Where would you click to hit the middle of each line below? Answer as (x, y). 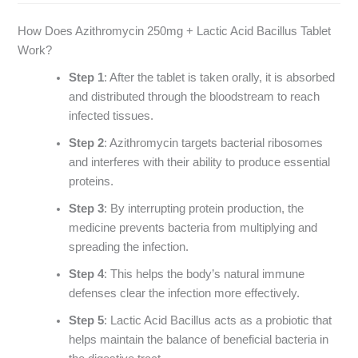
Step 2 (87, 143)
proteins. (91, 182)
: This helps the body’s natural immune (205, 274)
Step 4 (87, 274)
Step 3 (87, 209)
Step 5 (87, 321)
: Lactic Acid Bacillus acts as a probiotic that (218, 321)
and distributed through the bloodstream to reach (195, 97)
